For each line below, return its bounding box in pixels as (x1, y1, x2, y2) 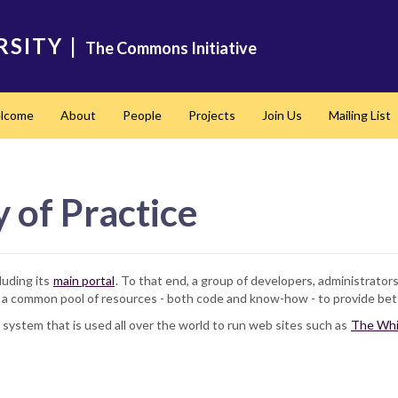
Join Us (261, 107, 302, 123)
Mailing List (328, 107, 391, 123)
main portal (53, 273, 115, 289)
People (122, 107, 162, 123)
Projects (187, 107, 235, 123)
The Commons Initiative (85, 38, 257, 58)
